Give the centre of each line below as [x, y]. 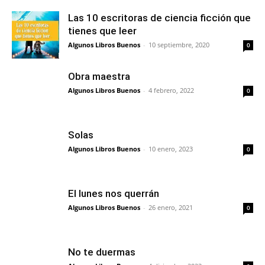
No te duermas [102, 252]
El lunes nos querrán [114, 193]
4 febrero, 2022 [171, 90]
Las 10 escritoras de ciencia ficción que [159, 17]
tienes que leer [102, 30]
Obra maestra [99, 76]
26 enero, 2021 [171, 207]
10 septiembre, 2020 [179, 44]
